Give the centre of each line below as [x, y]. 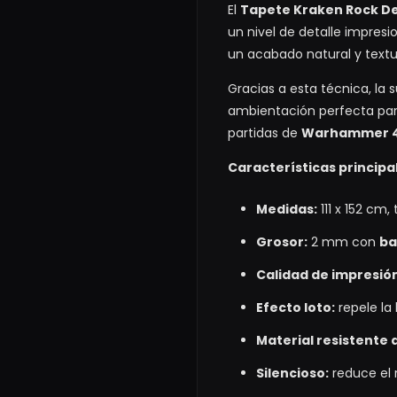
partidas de [265, 132]
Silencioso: [292, 373]
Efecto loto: [296, 307]
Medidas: [287, 209]
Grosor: [282, 241]
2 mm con [343, 241]
